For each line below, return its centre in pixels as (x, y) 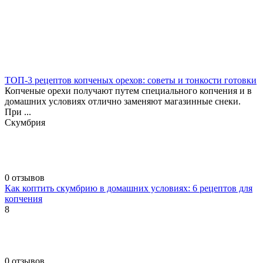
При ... (18, 112)
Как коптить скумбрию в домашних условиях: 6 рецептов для (129, 188)
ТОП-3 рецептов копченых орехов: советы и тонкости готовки (131, 80)
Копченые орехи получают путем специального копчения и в (128, 91)
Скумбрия (25, 123)
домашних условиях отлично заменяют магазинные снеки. (123, 102)
